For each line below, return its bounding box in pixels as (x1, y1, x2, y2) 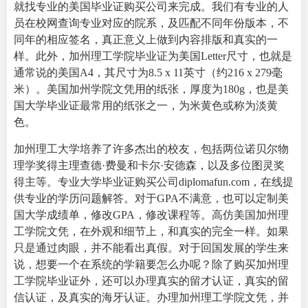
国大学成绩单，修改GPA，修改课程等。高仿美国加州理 (14, 208, 289, 221)
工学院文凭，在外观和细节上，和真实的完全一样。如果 (14, 225, 289, 237)
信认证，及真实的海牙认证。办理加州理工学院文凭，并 (14, 291, 289, 303)
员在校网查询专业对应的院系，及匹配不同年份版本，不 (14, 17, 289, 30)
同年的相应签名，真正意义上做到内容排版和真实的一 (14, 34, 278, 46)
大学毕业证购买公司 (80, 175, 179, 188)
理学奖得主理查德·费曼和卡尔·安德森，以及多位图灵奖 (14, 159, 285, 171)
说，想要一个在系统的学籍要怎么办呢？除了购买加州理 (14, 258, 289, 270)
